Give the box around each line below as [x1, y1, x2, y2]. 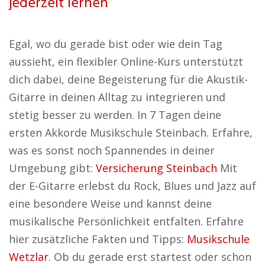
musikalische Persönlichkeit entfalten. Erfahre [9, 214, 244, 228]
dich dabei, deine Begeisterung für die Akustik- [9, 72, 248, 86]
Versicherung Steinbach [96, 161, 217, 175]
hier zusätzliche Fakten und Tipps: [9, 232, 187, 246]
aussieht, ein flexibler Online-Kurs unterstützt [9, 54, 243, 69]
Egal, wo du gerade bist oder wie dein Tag [9, 37, 222, 51]
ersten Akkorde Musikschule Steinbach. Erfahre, [9, 125, 253, 140]
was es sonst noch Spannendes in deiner [9, 143, 215, 157]
